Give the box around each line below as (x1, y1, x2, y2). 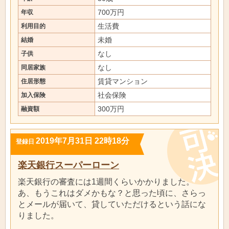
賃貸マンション (98, 77, 148, 85)
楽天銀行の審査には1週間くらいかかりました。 (18, 177, 194, 186)
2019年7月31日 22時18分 (36, 136, 129, 145)
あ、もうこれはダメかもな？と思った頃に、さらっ (18, 188, 206, 197)
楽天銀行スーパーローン (18, 160, 119, 170)
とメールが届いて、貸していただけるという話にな (18, 199, 206, 209)
